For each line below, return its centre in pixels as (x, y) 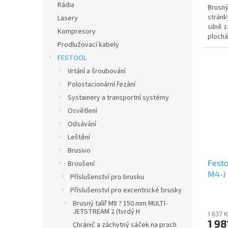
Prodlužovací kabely (88, 45)
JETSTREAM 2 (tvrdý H (106, 212)
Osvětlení (82, 111)
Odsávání (82, 124)
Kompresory (77, 32)
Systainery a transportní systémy (118, 98)
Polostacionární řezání (102, 84)
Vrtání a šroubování (97, 71)
